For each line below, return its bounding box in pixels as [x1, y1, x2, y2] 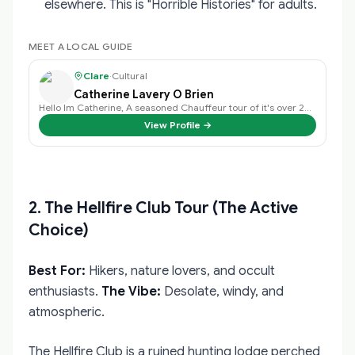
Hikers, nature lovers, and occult [86, 262, 275, 279]
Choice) [29, 219, 89, 240]
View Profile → [143, 118, 212, 131]
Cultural [112, 69, 147, 82]
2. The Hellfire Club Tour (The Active [29, 197, 298, 218]
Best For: [29, 262, 86, 279]
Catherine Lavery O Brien [74, 86, 214, 101]
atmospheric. [29, 303, 105, 320]
